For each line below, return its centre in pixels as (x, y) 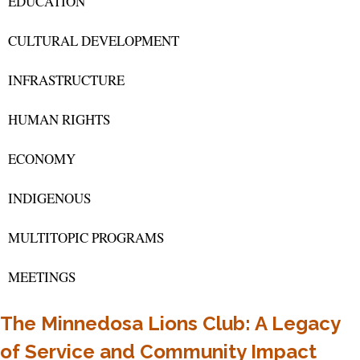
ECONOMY (42, 159)
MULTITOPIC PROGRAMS (86, 238)
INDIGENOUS (49, 198)
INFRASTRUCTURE (66, 80)
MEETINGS (42, 277)
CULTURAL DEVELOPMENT (94, 41)
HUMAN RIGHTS (59, 120)
